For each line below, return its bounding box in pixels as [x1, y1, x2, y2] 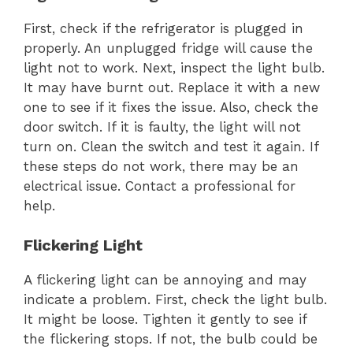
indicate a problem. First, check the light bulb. [24, 292, 327, 308]
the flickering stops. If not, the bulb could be [24, 331, 318, 347]
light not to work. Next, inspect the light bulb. [24, 59, 325, 76]
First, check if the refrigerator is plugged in [24, 20, 303, 36]
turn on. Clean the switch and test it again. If [24, 138, 318, 154]
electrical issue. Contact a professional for [24, 177, 295, 194]
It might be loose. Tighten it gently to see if [24, 311, 307, 328]
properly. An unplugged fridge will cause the [24, 39, 313, 56]
